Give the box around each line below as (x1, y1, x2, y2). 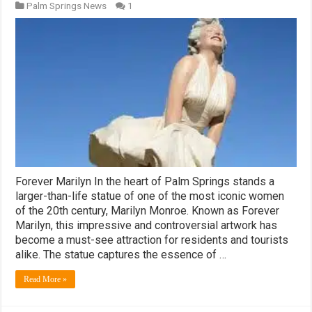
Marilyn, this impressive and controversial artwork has (15, 219, 278, 233)
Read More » (24, 274, 68, 285)
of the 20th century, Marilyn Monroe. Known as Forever (15, 204, 280, 218)
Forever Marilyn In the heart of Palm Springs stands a (15, 175, 275, 189)
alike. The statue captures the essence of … (15, 248, 227, 262)
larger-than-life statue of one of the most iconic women (15, 189, 285, 203)
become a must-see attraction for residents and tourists (15, 233, 289, 247)
